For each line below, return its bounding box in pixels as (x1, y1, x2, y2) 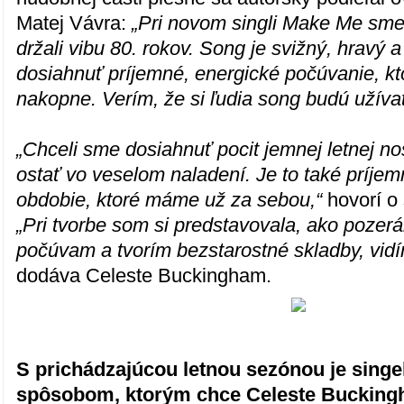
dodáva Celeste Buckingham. (16, 264, 272, 288)
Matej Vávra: (16, 12, 127, 35)
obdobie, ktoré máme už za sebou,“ (16, 188, 323, 212)
